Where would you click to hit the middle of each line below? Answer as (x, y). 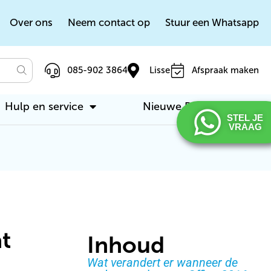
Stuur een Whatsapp (212, 23)
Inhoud (126, 245)
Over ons (31, 23)
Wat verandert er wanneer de (162, 263)
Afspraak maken (225, 70)
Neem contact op (109, 23)
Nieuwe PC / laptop (192, 106)
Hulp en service (44, 106)
